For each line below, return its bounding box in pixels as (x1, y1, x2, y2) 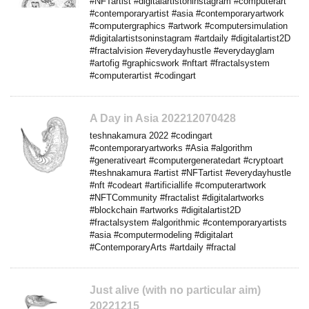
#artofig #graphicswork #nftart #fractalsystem (90, 57, 270, 68)
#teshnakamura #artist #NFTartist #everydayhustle (90, 167, 291, 178)
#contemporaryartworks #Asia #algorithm (90, 142, 252, 153)
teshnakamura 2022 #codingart (90, 130, 212, 141)
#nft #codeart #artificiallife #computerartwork (90, 179, 266, 190)
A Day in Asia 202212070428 (90, 112, 236, 124)
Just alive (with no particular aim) (90, 283, 261, 296)
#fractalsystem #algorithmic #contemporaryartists (90, 217, 287, 228)
